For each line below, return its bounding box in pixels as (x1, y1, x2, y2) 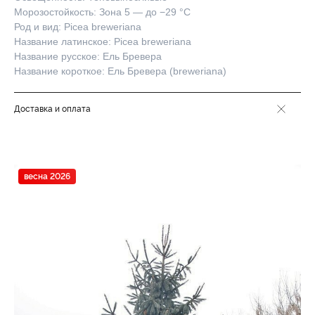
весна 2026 (24, 172, 70, 181)
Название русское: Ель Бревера (14, 51, 162, 62)
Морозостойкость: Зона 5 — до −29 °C (14, 6, 191, 18)
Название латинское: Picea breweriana (14, 36, 191, 47)
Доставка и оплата (14, 104, 91, 114)
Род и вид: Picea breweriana (14, 21, 141, 32)
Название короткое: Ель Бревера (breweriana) (14, 65, 226, 77)
